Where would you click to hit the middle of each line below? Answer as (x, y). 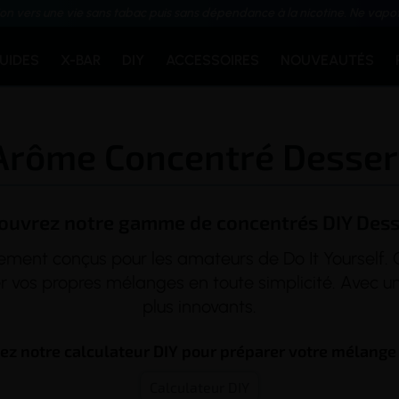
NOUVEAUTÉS (328, 60)
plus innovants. (199, 306)
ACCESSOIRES (213, 60)
